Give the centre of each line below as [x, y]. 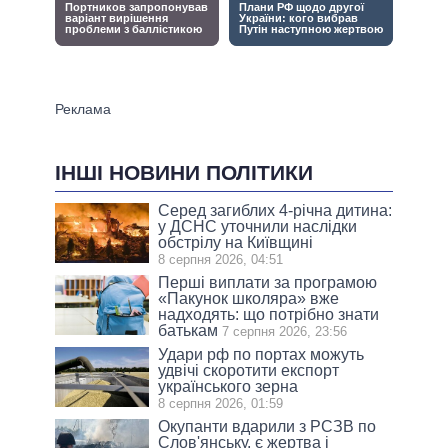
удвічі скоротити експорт [249, 370]
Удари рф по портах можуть [261, 354]
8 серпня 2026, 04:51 [221, 259]
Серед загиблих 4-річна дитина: [275, 210]
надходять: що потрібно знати [269, 314]
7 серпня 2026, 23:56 [285, 331]
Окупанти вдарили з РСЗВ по [267, 426]
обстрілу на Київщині [236, 242]
